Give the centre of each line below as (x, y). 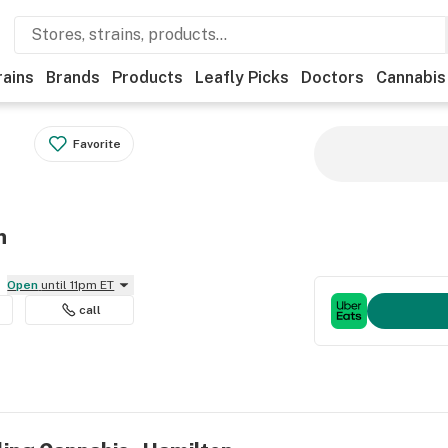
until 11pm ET (78, 285)
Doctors (332, 77)
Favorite (97, 144)
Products (147, 77)
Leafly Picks (242, 77)
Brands (73, 77)
